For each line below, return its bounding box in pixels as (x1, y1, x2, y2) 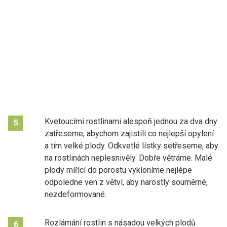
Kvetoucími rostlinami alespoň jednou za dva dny (45, 116, 217, 126)
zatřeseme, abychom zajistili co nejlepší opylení (45, 128, 214, 138)
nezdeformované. (45, 189, 106, 199)
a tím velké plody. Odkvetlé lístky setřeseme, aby (45, 140, 218, 150)
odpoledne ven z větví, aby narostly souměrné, (45, 177, 208, 187)
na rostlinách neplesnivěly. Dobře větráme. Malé (45, 153, 212, 163)
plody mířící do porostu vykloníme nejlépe (45, 165, 192, 175)
